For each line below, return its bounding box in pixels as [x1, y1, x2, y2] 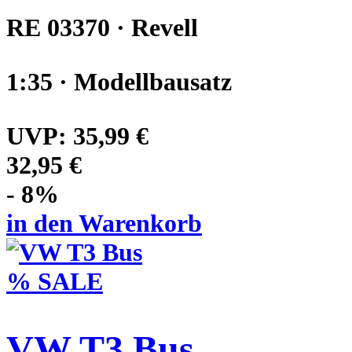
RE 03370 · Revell [6, 13, 198, 42]
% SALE [6, 266, 103, 295]
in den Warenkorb [6, 208, 202, 237]
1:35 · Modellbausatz [6, 67, 232, 96]
